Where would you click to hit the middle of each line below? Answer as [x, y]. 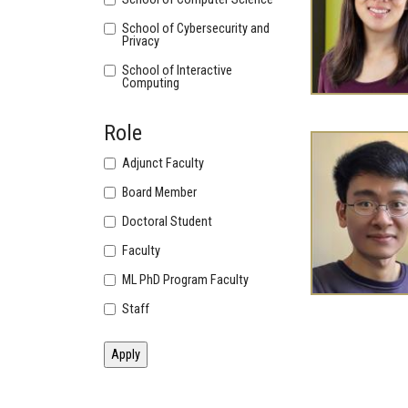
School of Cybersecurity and [196, 29]
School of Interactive [178, 71]
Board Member [160, 193]
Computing [151, 84]
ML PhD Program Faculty [186, 280]
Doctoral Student [168, 222]
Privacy [141, 42]
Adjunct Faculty [163, 164]
